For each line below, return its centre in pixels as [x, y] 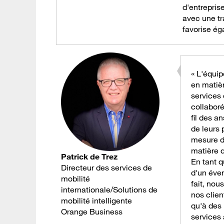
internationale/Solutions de [109, 189]
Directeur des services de [106, 167]
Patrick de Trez [89, 156]
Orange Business [92, 211]
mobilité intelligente [96, 200]
